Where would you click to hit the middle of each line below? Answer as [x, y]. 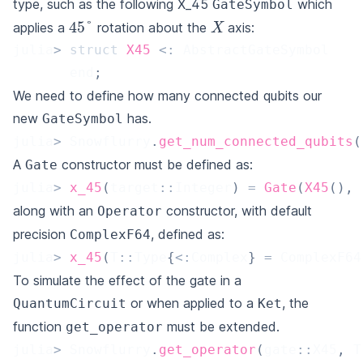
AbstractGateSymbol [252, 50]
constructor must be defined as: [155, 165]
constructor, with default [237, 211]
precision [41, 235]
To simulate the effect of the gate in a [127, 281]
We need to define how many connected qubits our [167, 96]
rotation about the [152, 28]
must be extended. [221, 327]
